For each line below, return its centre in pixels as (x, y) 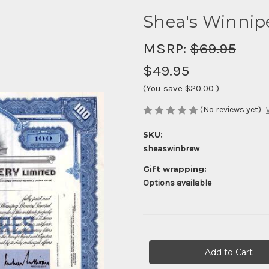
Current (158, 237)
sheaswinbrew (171, 149)
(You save (163, 88)
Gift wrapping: (175, 169)
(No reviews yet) (231, 109)
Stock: (156, 249)
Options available (177, 183)
